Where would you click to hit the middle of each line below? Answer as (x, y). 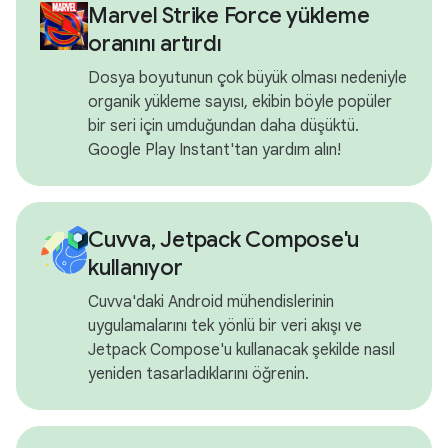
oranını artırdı (155, 44)
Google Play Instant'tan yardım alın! (214, 150)
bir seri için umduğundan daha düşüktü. (223, 126)
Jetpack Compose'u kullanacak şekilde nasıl (241, 350)
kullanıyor (135, 268)
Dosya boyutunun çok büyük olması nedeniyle (247, 78)
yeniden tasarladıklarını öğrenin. (198, 374)
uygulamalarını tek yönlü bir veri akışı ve (225, 326)
